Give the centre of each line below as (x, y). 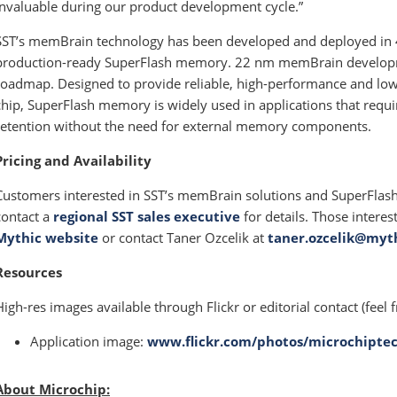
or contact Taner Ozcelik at (185, 238)
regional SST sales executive (147, 217)
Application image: (87, 342)
